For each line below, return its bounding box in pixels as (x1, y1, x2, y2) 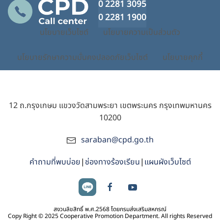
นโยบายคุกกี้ (163, 52, 203, 63)
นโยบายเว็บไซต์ (40, 27, 88, 38)
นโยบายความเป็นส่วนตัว (103, 27, 180, 38)
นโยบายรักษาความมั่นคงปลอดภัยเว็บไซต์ (17, 52, 148, 63)
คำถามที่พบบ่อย (29, 156, 81, 168)
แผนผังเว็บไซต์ (144, 156, 191, 168)
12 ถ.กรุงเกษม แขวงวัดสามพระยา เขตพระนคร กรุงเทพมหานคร (8, 100, 212, 111)
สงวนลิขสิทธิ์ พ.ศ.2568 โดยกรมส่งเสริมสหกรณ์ (54, 205, 166, 214)
